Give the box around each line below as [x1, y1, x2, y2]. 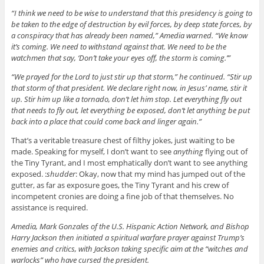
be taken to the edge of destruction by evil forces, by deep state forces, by [11, 19, 252, 30]
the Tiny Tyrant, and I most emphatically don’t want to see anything [11, 157, 247, 169]
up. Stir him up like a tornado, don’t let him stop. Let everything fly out [11, 94, 242, 105]
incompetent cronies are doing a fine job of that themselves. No [11, 191, 234, 202]
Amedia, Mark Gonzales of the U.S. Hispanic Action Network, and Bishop [11, 221, 249, 232]
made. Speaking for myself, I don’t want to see [11, 146, 173, 157]
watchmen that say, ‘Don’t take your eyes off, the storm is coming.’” [11, 52, 230, 64]
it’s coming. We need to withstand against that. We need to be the [11, 41, 226, 52]
